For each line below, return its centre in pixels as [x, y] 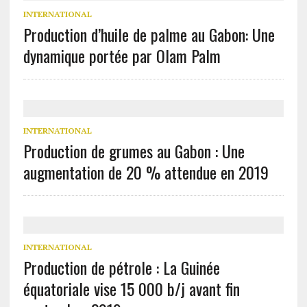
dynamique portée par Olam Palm [122, 56]
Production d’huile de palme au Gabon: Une [149, 34]
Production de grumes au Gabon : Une [134, 151]
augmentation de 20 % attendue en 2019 [146, 172]
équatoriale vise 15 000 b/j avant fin [131, 288]
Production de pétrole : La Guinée [121, 267]
